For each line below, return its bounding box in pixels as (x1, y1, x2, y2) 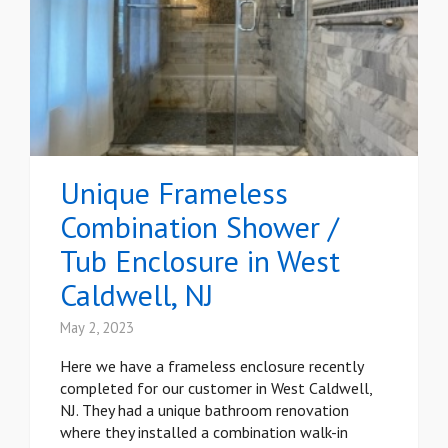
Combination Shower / (60, 207, 339, 247)
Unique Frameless (60, 173, 288, 213)
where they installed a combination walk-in (60, 422, 348, 443)
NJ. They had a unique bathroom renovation (60, 400, 349, 421)
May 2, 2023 (60, 318, 134, 338)
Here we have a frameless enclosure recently (60, 356, 363, 377)
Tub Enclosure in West (60, 241, 340, 281)
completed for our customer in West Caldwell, (60, 378, 372, 399)
